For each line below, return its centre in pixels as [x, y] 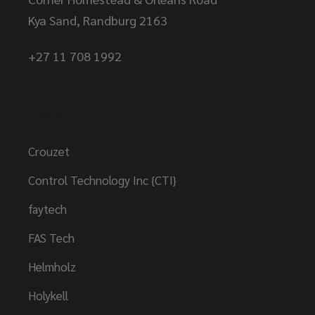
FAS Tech [51, 237]
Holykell [48, 295]
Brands [47, 114]
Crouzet [49, 151]
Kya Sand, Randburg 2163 [98, 20]
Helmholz [52, 266]
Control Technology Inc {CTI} [102, 180]
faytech [47, 208]
